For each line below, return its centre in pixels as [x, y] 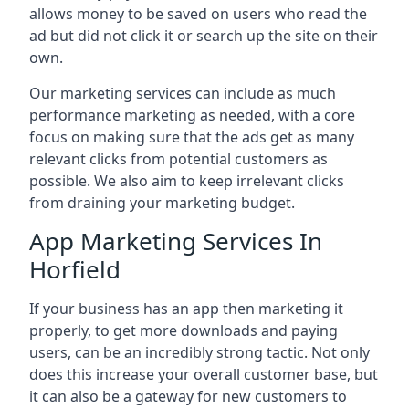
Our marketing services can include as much [183, 93]
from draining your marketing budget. [162, 203]
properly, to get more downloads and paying [184, 330]
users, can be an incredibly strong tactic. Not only [199, 352]
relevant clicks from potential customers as [178, 159]
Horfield [75, 269]
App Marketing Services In [176, 241]
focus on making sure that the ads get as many [192, 137]
